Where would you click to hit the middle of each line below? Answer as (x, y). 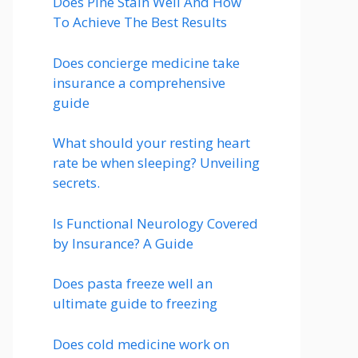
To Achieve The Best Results (140, 22)
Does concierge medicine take (146, 62)
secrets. (76, 183)
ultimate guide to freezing (135, 303)
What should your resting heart (151, 143)
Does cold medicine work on (141, 344)
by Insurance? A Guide (123, 243)
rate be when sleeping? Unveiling (156, 163)
